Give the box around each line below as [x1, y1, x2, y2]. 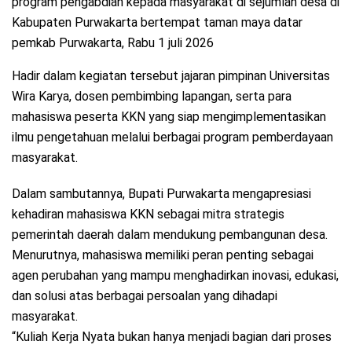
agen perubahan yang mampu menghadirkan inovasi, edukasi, [12, 267, 339, 283]
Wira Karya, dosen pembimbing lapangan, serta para [12, 88, 291, 104]
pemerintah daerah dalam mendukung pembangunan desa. [12, 226, 328, 242]
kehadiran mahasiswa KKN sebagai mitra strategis [12, 206, 284, 222]
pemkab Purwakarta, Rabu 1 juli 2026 [12, 35, 214, 50]
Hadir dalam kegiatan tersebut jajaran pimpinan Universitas [12, 68, 330, 83]
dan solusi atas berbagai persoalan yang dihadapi [12, 288, 277, 303]
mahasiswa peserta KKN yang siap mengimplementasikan [12, 108, 326, 124]
